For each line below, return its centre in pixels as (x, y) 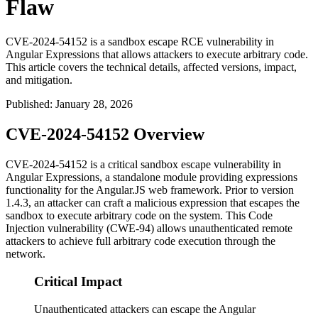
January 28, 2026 (94, 104)
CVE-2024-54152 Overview (105, 135)
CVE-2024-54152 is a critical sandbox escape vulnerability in (143, 165)
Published (28, 104)
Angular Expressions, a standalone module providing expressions (152, 177)
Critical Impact (78, 281)
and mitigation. (39, 80)
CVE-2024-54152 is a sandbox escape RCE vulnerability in (140, 42)
